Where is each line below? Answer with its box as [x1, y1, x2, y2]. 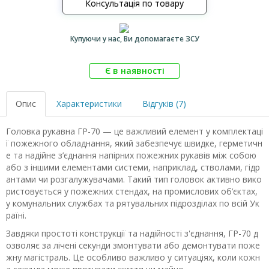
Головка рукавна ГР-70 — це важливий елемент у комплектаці [6, 125, 263, 137]
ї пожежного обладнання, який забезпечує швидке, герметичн [6, 138, 262, 149]
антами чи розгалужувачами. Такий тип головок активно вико [6, 174, 262, 185]
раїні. [6, 210, 26, 221]
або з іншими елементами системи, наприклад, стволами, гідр [6, 162, 260, 173]
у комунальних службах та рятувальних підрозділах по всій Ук [6, 198, 259, 209]
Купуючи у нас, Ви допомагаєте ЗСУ [70, 34, 199, 44]
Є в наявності [104, 65, 165, 76]
